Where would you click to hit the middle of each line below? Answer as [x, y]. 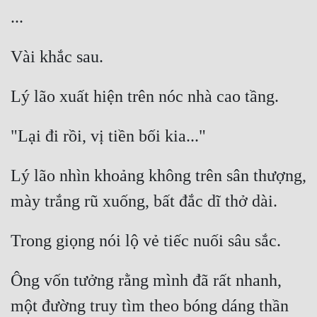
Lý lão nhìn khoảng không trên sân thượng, [158, 176]
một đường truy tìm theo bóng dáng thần [150, 306]
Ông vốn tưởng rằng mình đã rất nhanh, [146, 281]
